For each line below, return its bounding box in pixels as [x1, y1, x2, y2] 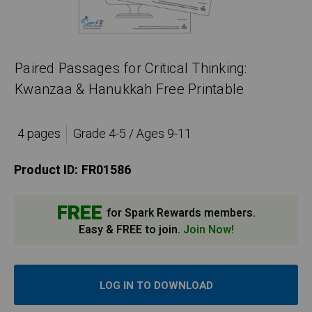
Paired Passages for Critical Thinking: [15, 58, 247, 79]
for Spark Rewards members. [103, 205, 256, 222]
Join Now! [182, 221, 234, 239]
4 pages [17, 125, 61, 144]
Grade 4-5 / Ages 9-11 [72, 125, 192, 144]
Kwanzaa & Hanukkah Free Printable [15, 79, 244, 100]
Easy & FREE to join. [78, 221, 183, 239]
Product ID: [14, 161, 78, 180]
